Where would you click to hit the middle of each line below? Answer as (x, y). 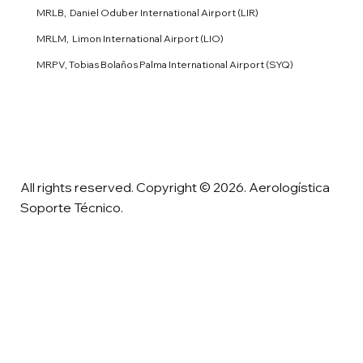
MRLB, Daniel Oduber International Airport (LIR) (147, 12)
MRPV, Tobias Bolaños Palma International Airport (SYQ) (164, 64)
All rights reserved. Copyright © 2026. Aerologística (175, 187)
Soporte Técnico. (72, 207)
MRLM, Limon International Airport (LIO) (130, 38)
